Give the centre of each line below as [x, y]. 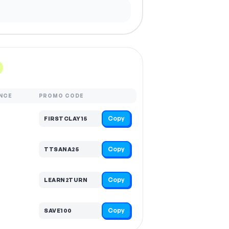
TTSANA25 [61, 149]
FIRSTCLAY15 [66, 118]
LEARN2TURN [66, 180]
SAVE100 [58, 210]
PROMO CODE [61, 96]
